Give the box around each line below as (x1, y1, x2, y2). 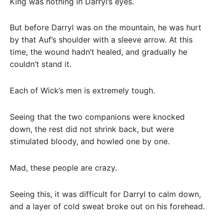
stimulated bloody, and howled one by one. (10, 136, 170, 147)
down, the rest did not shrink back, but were (10, 124, 174, 134)
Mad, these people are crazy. (10, 162, 117, 173)
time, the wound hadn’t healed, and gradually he (10, 47, 187, 57)
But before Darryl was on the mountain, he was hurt (10, 22, 201, 33)
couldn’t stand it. (10, 59, 71, 69)
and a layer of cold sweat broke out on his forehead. (10, 201, 205, 211)
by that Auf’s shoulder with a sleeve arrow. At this (10, 35, 193, 45)
